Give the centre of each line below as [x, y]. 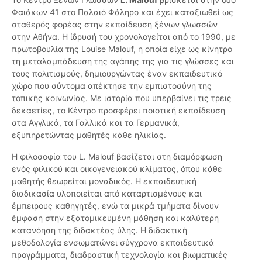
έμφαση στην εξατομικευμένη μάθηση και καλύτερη [115, 218]
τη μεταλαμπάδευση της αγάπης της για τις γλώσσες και [123, 61]
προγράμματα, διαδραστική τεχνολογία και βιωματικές [120, 255]
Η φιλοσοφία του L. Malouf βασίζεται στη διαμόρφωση [117, 157]
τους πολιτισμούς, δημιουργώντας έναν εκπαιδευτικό [117, 74]
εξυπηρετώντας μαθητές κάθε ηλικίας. [89, 135]
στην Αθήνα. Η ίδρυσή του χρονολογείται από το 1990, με [124, 37]
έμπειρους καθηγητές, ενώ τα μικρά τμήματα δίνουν [115, 206]
